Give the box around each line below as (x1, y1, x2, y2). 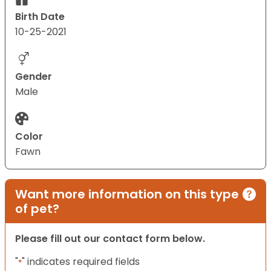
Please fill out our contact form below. (15, 232, 205, 246)
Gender (15, 70, 52, 84)
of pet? (15, 200, 59, 218)
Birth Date (15, 10, 65, 24)
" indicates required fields (22, 255, 140, 269)
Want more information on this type (15, 186, 239, 203)
